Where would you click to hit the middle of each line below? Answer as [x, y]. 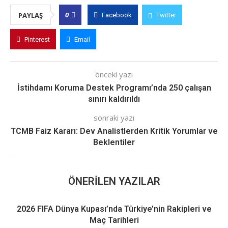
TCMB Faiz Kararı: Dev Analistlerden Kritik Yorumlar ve [114, 131]
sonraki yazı [114, 118]
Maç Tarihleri [114, 220]
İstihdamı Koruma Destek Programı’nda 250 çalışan [114, 88]
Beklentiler [114, 142]
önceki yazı [114, 74]
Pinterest [37, 39]
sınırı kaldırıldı [114, 99]
